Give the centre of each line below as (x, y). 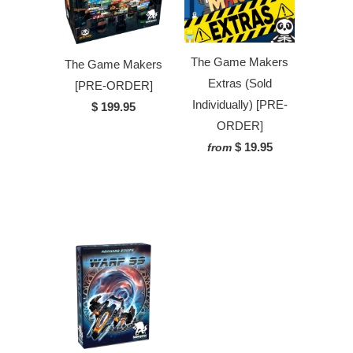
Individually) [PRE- (240, 105)
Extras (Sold (240, 84)
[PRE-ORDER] (113, 85)
